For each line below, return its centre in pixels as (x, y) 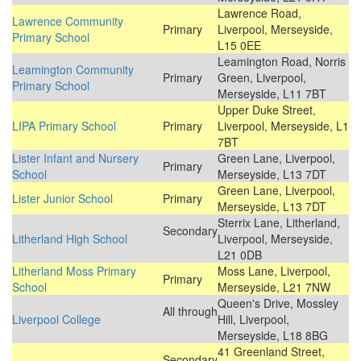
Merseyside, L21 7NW (274, 287)
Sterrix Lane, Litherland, (279, 223)
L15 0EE (239, 46)
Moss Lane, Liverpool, (274, 271)
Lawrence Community (68, 21)
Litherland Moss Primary (74, 271)
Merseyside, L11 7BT (272, 94)
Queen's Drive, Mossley (278, 303)
